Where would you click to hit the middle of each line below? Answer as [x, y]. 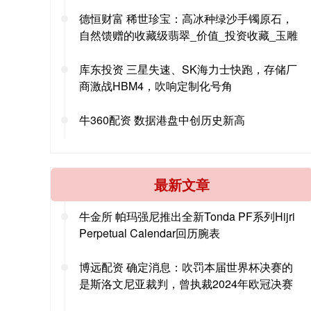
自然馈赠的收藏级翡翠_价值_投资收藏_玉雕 [188, 35]
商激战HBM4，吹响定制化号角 [156, 85]
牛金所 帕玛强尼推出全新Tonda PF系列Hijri [187, 216]
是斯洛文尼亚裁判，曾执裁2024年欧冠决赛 [186, 283]
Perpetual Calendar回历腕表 [150, 233]
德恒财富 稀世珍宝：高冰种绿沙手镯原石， [186, 18]
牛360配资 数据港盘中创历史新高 [162, 119]
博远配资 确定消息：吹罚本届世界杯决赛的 [186, 267]
